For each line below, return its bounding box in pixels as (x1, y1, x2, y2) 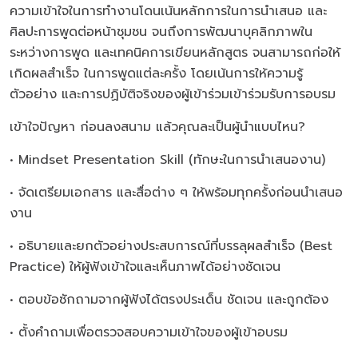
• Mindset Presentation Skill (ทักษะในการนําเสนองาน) (10, 150, 325, 169)
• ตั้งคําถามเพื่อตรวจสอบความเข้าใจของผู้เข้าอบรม (10, 323, 288, 342)
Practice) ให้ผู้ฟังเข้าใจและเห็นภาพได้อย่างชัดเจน (10, 257, 280, 276)
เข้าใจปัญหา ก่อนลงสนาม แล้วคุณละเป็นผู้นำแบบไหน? (10, 117, 305, 137)
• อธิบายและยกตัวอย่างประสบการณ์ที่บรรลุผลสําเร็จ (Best (10, 237, 332, 256)
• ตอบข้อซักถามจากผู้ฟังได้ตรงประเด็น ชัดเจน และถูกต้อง (10, 290, 328, 309)
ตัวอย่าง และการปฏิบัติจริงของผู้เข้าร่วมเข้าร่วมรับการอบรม (10, 85, 336, 104)
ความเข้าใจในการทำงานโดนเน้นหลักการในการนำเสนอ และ (10, 2, 327, 21)
